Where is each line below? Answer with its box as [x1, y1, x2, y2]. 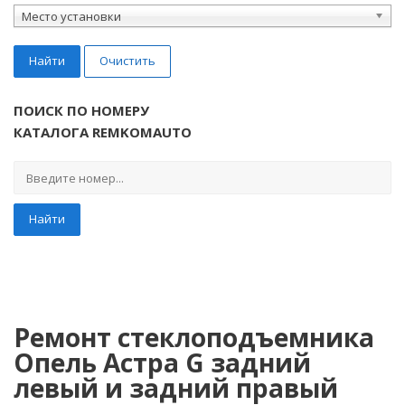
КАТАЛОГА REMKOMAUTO [14, 122, 192, 141]
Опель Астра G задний [14, 344, 311, 380]
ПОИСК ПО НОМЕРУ [14, 100, 149, 119]
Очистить [99, 52, 155, 69]
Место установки [22, 7, 121, 24]
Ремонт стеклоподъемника [14, 319, 374, 354]
